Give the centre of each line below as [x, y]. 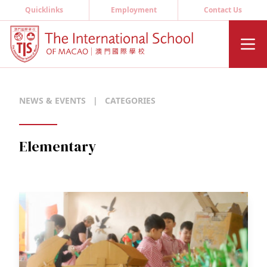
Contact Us [223, 10]
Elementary [58, 146]
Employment [133, 10]
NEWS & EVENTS [52, 100]
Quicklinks [44, 10]
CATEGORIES [130, 100]
